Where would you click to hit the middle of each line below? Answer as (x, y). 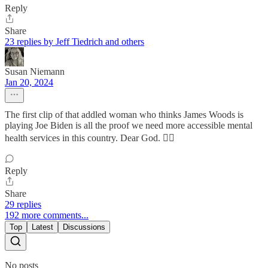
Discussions (84, 227)
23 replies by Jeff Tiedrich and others (74, 42)
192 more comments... (47, 215)
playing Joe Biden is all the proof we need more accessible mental (129, 126)
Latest (42, 227)
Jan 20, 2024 (29, 83)
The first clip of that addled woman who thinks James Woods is (124, 115)
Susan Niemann (35, 72)
